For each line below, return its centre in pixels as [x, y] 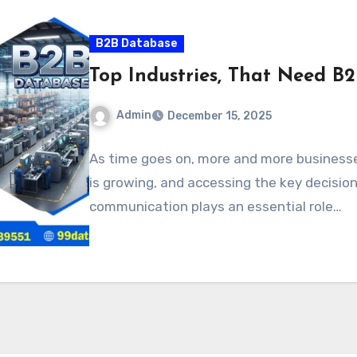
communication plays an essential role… [216, 206]
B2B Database [137, 44]
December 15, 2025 [220, 116]
